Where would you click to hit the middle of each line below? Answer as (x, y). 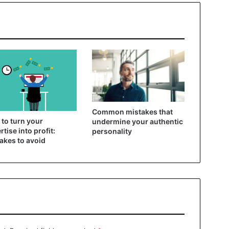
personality (112, 131)
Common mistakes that (132, 111)
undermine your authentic (137, 121)
